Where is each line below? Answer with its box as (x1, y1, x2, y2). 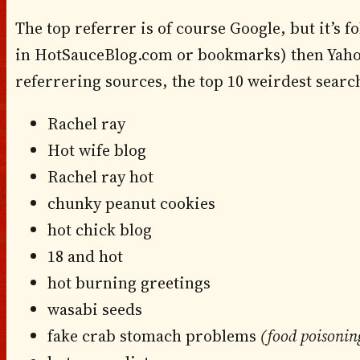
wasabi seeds (47, 298, 142, 321)
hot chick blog (47, 219, 152, 242)
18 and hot (47, 245, 123, 268)
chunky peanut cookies (47, 192, 215, 215)
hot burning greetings (47, 272, 211, 295)
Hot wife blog (47, 139, 146, 162)
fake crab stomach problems (47, 325, 260, 348)
